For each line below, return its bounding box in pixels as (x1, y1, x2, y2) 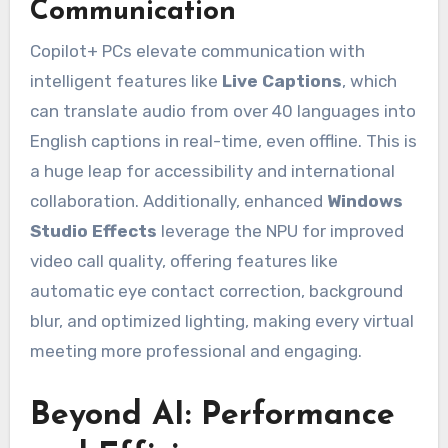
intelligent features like (29, 70, 222, 91)
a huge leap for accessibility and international (29, 160, 395, 181)
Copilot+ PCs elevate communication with (29, 40, 365, 61)
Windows (326, 190, 403, 211)
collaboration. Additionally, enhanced (29, 190, 327, 211)
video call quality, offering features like (29, 250, 338, 271)
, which (341, 70, 397, 91)
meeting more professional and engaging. (29, 340, 362, 361)
